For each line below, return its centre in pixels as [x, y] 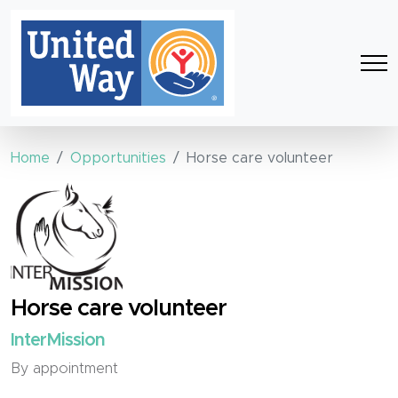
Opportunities [118, 158]
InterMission [58, 340]
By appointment [64, 369]
